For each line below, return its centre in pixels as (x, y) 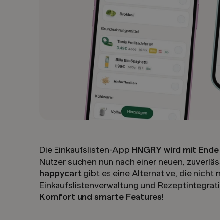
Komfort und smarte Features (100, 197)
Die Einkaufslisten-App (85, 150)
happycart (60, 174)
